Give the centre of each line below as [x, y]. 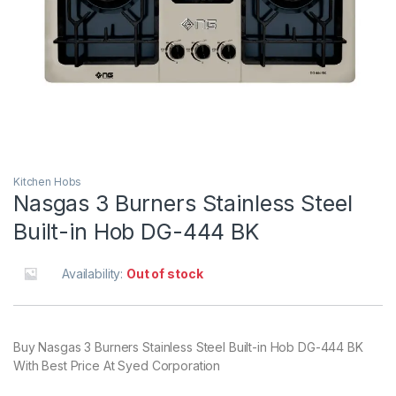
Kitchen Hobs [48, 182]
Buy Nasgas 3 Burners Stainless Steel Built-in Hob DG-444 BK [188, 347]
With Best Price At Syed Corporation [117, 366]
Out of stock [165, 274]
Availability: [95, 274]
